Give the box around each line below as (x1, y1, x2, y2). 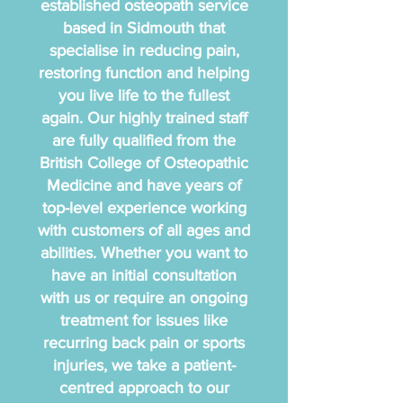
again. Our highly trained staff (40, 109, 247, 127)
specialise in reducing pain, (49, 41, 239, 59)
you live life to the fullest (58, 86, 229, 104)
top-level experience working (41, 199, 246, 217)
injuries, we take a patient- (52, 356, 236, 374)
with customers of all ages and (38, 221, 250, 239)
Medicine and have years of (47, 176, 241, 194)
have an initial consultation (51, 266, 237, 284)
